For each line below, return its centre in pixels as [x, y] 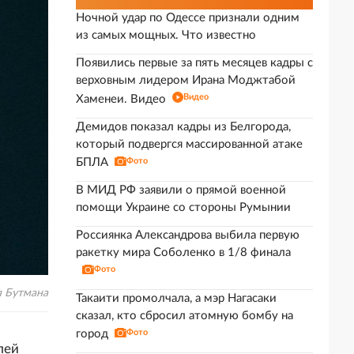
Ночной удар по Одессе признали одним [188, 18]
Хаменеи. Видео [121, 99]
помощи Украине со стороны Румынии [183, 207]
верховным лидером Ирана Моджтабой [186, 80]
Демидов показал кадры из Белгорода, [183, 127]
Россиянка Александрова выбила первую [188, 235]
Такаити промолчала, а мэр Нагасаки [176, 298]
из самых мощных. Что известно [166, 35]
